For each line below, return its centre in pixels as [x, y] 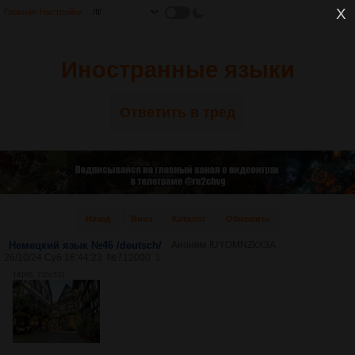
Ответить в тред [177, 113]
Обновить [248, 219]
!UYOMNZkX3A [242, 245]
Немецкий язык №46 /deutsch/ [85, 246]
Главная [20, 12]
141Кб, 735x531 [39, 275]
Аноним [189, 245]
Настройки [61, 12]
